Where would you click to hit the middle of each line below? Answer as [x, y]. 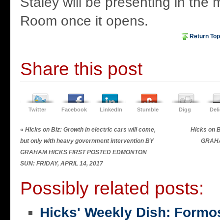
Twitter [37, 110]
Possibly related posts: [112, 188]
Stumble [148, 110]
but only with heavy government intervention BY [87, 141]
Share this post [81, 69]
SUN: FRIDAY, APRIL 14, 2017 [62, 164]
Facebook [74, 110]
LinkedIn [111, 110]
